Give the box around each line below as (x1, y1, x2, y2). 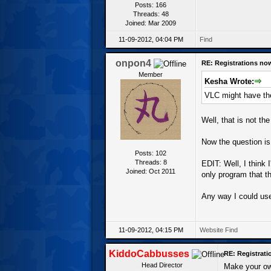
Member (139, 70, 163, 78)
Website (200, 226, 223, 233)
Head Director (141, 261, 183, 269)
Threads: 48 (132, 10, 169, 18)
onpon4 (115, 57, 151, 68)
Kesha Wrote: (204, 76, 254, 86)
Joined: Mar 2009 (125, 19, 176, 27)
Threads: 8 (134, 158, 167, 166)
